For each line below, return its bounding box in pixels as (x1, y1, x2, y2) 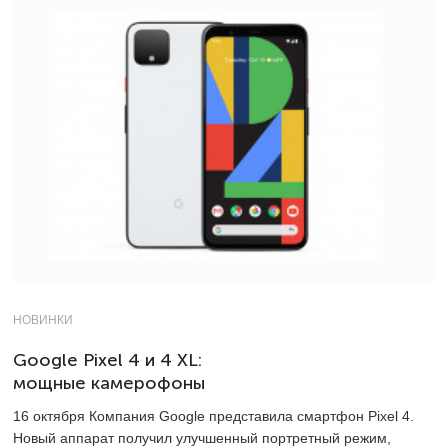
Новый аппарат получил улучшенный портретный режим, (13, 429, 391, 446)
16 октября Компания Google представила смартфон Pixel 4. (13, 407, 414, 424)
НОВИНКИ (13, 312, 73, 327)
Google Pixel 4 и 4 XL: (13, 349, 202, 370)
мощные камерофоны (13, 372, 205, 393)
